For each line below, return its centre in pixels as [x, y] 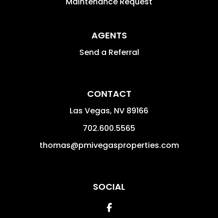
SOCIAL [109, 186]
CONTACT [109, 93]
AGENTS [109, 35]
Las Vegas [90, 110]
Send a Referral [109, 52]
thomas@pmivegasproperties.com [109, 145]
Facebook [133, 207]
